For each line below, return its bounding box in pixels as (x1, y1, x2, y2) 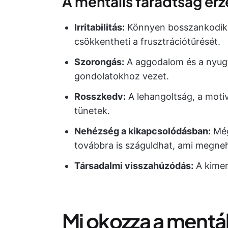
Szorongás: (74, 56, 124, 67)
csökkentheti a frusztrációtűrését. (74, 36, 220, 47)
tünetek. (74, 105, 110, 116)
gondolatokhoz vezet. (74, 71, 169, 81)
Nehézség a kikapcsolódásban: (74, 126, 211, 136)
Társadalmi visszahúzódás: (74, 160, 193, 171)
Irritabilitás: (74, 22, 125, 33)
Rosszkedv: (74, 91, 126, 102)
